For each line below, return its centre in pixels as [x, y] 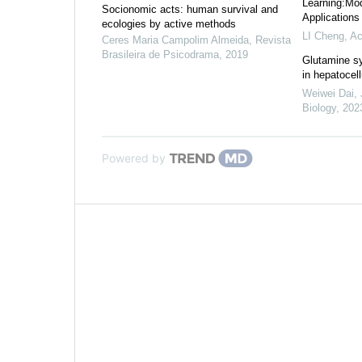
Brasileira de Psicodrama [160, 55]
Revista [273, 40]
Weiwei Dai [328, 94]
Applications [330, 18]
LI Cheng [323, 36]
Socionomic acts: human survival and [190, 10]
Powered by [134, 158]
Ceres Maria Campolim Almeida [175, 40]
